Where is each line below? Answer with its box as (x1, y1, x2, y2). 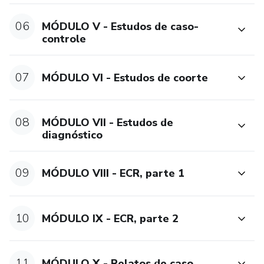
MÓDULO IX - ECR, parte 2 (42, 211, 179, 226)
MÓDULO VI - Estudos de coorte (42, 70, 209, 85)
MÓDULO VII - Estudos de (42, 115, 174, 130)
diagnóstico (42, 127, 103, 142)
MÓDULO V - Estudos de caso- (42, 19, 199, 34)
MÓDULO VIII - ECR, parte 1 (42, 166, 185, 181)
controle (42, 31, 87, 46)
